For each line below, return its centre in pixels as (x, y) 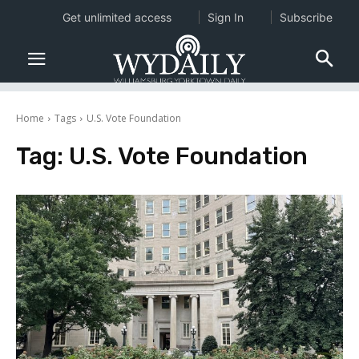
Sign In (225, 17)
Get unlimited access (117, 17)
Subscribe (306, 17)
